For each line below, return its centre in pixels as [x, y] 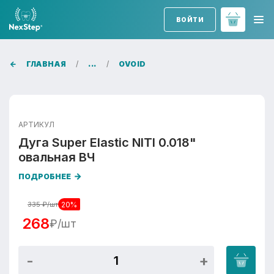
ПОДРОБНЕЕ [45, 176]
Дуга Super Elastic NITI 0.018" [107, 143]
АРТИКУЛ [36, 124]
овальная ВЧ [57, 157]
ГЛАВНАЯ [46, 64]
